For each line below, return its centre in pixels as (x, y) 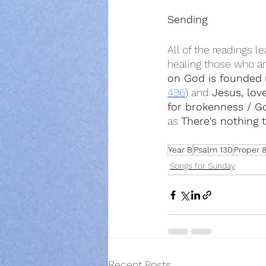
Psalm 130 (213, 150)
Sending (187, 19)
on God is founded (215, 78)
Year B (180, 150)
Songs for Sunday (202, 166)
